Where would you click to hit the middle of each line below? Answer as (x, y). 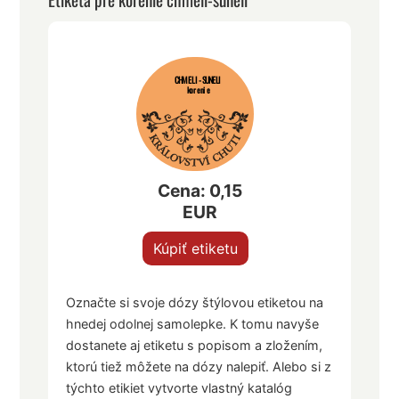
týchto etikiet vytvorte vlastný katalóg (179, 388)
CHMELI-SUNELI (199, 80)
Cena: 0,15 (199, 191)
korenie (198, 91)
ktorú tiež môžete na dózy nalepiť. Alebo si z (199, 367)
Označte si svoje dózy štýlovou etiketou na (195, 303)
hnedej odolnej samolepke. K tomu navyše (193, 324)
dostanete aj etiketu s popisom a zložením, (195, 346)
